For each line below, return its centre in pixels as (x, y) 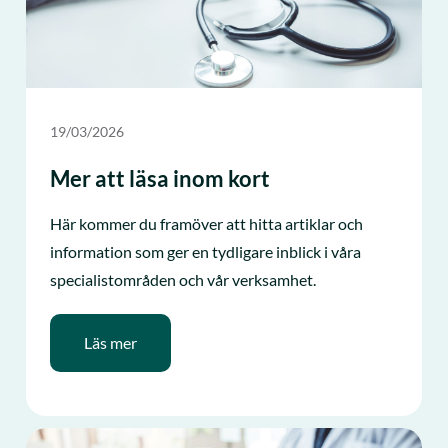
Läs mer (111, 342)
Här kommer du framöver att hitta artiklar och (207, 223)
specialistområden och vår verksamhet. (183, 279)
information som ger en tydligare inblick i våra (206, 251)
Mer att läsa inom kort (160, 178)
